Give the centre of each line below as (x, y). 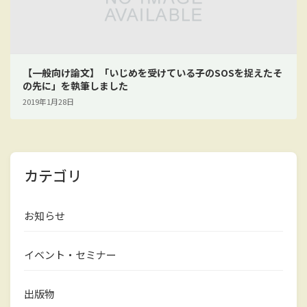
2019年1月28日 (48, 102)
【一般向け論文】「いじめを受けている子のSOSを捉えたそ (152, 72)
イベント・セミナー (70, 255)
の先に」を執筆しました (75, 85)
